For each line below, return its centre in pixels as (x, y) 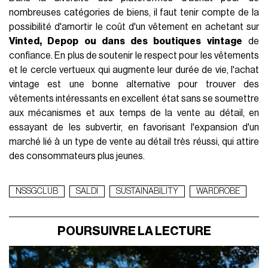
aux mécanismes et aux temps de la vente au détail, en (134, 113)
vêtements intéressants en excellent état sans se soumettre (134, 98)
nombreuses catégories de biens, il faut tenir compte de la (134, 12)
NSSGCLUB (37, 191)
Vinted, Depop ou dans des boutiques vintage (126, 41)
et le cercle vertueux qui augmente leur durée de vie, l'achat (134, 70)
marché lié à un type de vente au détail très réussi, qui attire (134, 141)
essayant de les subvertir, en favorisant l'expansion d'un (134, 127)
